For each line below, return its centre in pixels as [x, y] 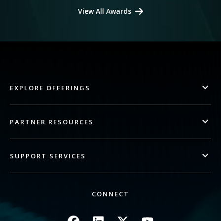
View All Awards [105, 11]
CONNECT [110, 194]
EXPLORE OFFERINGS [50, 88]
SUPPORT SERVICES [48, 156]
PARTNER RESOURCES [52, 122]
